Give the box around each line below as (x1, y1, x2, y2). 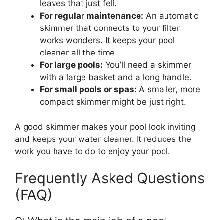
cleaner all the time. (40, 48, 117, 58)
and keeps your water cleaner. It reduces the (15, 134, 191, 144)
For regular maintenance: (40, 11, 143, 21)
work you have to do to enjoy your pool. (15, 146, 170, 156)
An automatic (143, 11, 198, 21)
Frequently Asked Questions (15, 169, 205, 187)
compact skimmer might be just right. (40, 97, 186, 107)
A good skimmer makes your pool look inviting (15, 121, 195, 132)
